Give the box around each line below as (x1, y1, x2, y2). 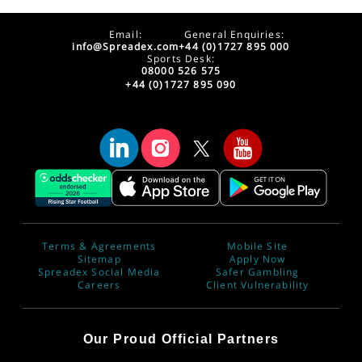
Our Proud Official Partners (82, 332, 280, 347)
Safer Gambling (215, 265, 300, 280)
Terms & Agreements (42, 239, 157, 254)
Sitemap (77, 252, 121, 267)
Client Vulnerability (205, 278, 309, 293)
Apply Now (229, 252, 286, 267)
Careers (78, 278, 121, 293)
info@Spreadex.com (72, 40, 179, 54)
